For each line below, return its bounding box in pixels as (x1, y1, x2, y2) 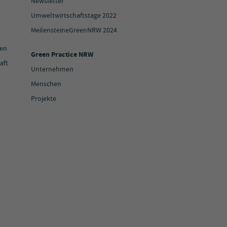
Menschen (31, 80, 61, 89)
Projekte (31, 94, 56, 104)
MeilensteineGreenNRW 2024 (31, 26, 117, 35)
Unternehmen (31, 65, 73, 74)
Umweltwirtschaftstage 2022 (31, 11, 117, 21)
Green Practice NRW (31, 50, 93, 60)
